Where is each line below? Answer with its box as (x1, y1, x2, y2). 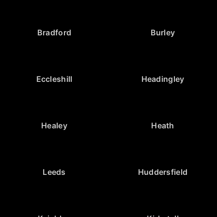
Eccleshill (36, 74, 73, 84)
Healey (41, 120, 67, 130)
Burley (150, 27, 175, 37)
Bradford (37, 27, 72, 37)
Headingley (141, 74, 185, 84)
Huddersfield (138, 167, 188, 177)
